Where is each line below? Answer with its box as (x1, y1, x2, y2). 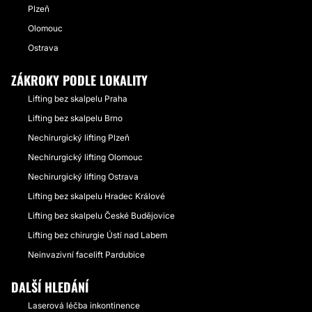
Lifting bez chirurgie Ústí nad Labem (28, 230, 167, 240)
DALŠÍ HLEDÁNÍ (11, 278, 88, 296)
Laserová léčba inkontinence (28, 300, 140, 311)
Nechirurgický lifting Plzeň (28, 132, 130, 143)
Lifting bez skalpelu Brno (28, 113, 123, 123)
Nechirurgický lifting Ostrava (28, 171, 139, 182)
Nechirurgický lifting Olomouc (28, 152, 143, 162)
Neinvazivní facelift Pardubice (28, 249, 145, 260)
